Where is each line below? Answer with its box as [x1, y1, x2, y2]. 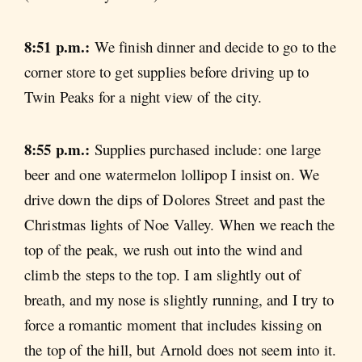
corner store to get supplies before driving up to [24, 61, 309, 82]
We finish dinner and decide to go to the [94, 36, 336, 57]
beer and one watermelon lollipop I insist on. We [24, 164, 320, 185]
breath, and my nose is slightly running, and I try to [24, 289, 334, 310]
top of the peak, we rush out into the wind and [24, 239, 302, 260]
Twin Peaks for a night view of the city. [24, 86, 262, 107]
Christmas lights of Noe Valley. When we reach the [24, 214, 335, 235]
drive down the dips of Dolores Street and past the [24, 189, 326, 210]
